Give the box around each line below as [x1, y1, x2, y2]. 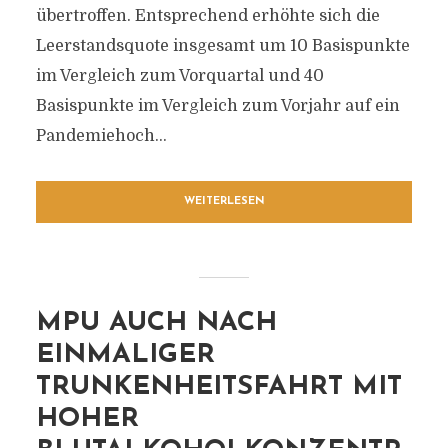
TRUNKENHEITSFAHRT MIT [35, 374, 402, 401]
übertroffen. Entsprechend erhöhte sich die [35, 7, 380, 25]
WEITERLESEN [183, 196, 265, 207]
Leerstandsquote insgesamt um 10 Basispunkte [35, 37, 410, 55]
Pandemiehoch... [35, 127, 167, 145]
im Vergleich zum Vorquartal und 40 [35, 67, 324, 85]
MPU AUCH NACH [35, 310, 277, 337]
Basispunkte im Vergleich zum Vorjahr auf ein [35, 97, 400, 115]
